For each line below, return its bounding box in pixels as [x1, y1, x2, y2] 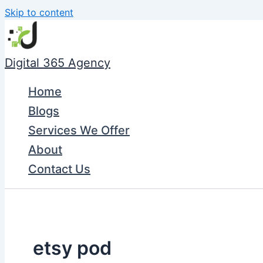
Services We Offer [28, 123, 130, 137]
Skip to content [5, 6, 73, 18]
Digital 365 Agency [5, 56, 110, 70]
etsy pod [33, 236, 112, 259]
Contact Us [28, 162, 90, 176]
